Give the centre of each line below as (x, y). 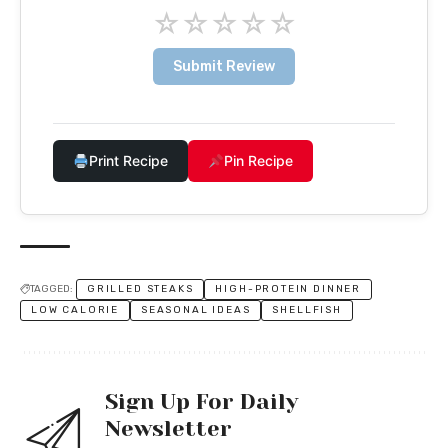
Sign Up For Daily (201, 401)
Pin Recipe (258, 160)
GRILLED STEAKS (140, 288)
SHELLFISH (307, 309)
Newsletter (168, 428)
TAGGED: (51, 288)
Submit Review (224, 66)
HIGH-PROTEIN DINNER (288, 288)
